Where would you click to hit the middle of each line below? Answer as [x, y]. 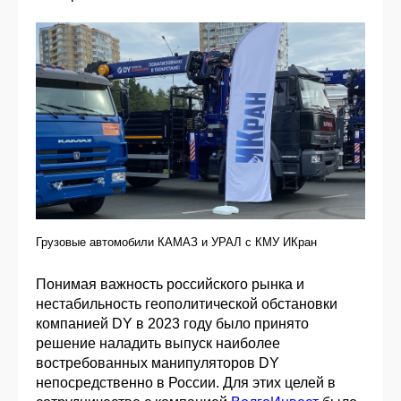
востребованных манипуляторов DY [158, 363]
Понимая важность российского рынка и [170, 285]
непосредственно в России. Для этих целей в [186, 383]
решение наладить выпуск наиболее [158, 344]
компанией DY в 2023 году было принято [172, 324]
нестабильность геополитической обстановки [187, 304]
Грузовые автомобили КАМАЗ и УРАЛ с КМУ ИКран [176, 243]
